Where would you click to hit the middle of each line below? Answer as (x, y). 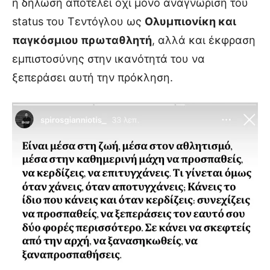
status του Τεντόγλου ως (78, 22)
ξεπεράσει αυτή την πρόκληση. (93, 78)
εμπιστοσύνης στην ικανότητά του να (108, 59)
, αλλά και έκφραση (204, 40)
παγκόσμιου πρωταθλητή (82, 40)
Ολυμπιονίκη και (190, 22)
